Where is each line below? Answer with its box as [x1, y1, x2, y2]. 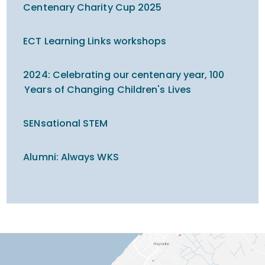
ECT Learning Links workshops [23, 34, 167, 48]
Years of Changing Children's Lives [24, 82, 191, 96]
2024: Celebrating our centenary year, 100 [23, 67, 225, 82]
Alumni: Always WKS [23, 150, 119, 164]
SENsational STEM [23, 116, 108, 130]
